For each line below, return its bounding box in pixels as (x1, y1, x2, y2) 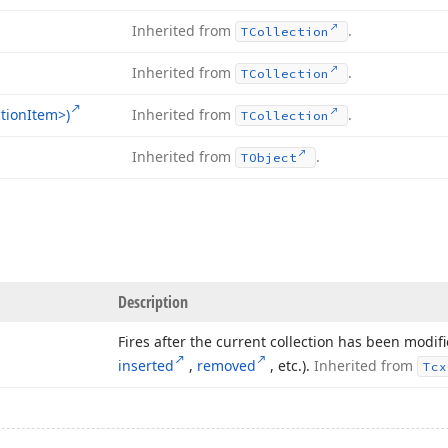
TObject (241, 150, 297, 165)
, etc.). (270, 356, 314, 375)
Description (118, 291, 188, 313)
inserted (118, 356, 174, 375)
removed (196, 356, 256, 375)
